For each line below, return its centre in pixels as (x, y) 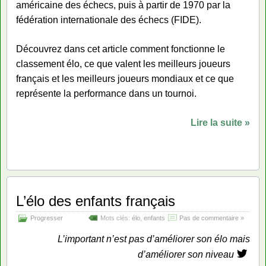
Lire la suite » (220, 123)
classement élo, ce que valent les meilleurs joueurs (123, 64)
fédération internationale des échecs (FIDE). (109, 20)
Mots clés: (116, 218)
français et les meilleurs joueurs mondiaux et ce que (125, 79)
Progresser (47, 218)
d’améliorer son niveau (186, 254)
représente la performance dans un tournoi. (106, 94)
